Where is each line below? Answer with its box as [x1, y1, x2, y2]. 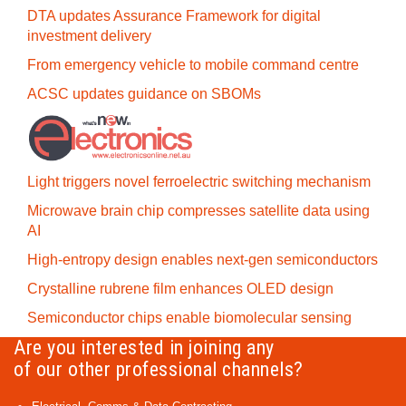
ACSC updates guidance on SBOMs [27, 86, 261, 101]
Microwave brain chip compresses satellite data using [27, 203, 370, 218]
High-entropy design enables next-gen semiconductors [27, 252, 378, 267]
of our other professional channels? [14, 358, 304, 381]
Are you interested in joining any [14, 336, 275, 359]
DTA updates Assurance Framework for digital [27, 8, 321, 24]
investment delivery [27, 28, 151, 43]
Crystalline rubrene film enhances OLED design [27, 281, 333, 296]
